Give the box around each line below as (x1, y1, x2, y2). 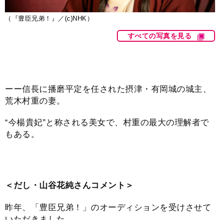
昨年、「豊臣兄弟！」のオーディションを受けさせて (5, 202, 211, 212)
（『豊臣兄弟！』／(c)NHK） (5, 15, 93, 23)
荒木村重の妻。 (5, 96, 65, 106)
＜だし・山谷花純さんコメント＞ (5, 181, 134, 191)
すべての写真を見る (127, 32, 192, 40)
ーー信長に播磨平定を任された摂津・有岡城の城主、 (5, 84, 211, 94)
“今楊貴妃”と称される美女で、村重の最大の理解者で (5, 118, 209, 128)
